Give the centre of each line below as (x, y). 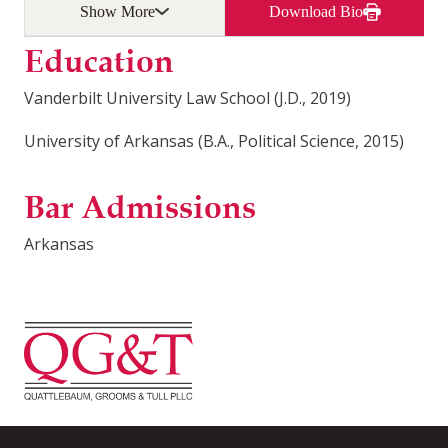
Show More (117, 11)
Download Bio (315, 11)
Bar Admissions (140, 206)
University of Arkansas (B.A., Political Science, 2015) (214, 140)
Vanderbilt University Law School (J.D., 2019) (187, 97)
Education (99, 60)
